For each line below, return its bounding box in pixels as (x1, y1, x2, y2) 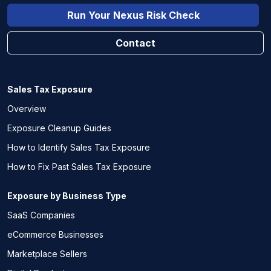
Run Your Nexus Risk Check (67, 9, 200, 21)
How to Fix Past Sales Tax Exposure (7, 162, 151, 172)
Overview (7, 103, 46, 114)
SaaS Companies (7, 210, 75, 220)
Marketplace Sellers (7, 249, 87, 259)
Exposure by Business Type (7, 191, 126, 201)
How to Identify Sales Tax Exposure (7, 142, 150, 152)
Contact (116, 37, 155, 49)
